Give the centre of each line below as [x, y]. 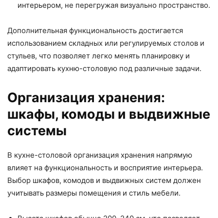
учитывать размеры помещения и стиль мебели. [94, 193]
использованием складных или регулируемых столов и [106, 43]
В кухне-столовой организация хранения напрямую [100, 155]
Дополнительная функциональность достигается [95, 31]
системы [37, 131]
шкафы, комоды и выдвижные [109, 114]
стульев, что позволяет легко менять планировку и [99, 56]
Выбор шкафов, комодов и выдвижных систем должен [104, 181]
